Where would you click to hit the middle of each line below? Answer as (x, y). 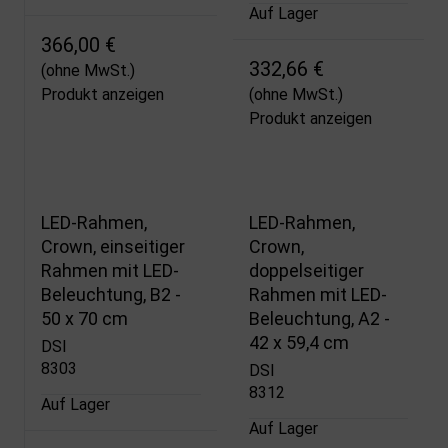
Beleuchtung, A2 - (319, 318)
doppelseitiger (306, 270)
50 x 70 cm (84, 318)
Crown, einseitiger (113, 246)
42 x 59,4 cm (298, 342)
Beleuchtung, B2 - (111, 294)
